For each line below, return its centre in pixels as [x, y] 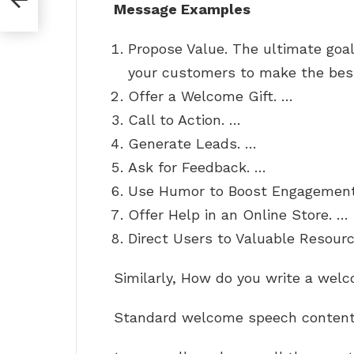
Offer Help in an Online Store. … [238, 215]
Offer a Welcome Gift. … [211, 96]
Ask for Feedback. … [197, 168]
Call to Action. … [185, 120]
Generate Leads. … [192, 144]
